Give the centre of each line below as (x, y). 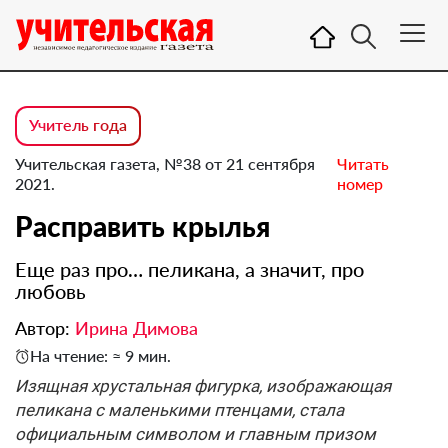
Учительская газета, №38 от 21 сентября (165, 163)
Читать (363, 163)
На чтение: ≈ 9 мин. (100, 355)
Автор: (45, 328)
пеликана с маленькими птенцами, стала (179, 410)
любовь (50, 291)
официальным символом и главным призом (195, 434)
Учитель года (78, 124)
